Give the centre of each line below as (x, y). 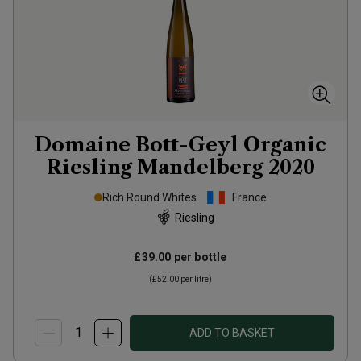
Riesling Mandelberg (155, 167)
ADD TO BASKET (232, 333)
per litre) (195, 279)
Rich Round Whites (149, 197)
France (249, 197)
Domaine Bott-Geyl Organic (180, 145)
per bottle (199, 257)
